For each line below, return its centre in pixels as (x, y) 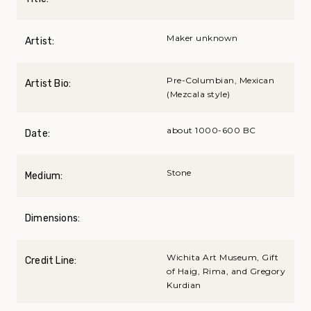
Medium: (44, 176)
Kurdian (184, 285)
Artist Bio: (48, 84)
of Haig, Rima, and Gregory (226, 271)
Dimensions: (53, 219)
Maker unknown (202, 38)
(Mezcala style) (199, 94)
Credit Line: (51, 261)
